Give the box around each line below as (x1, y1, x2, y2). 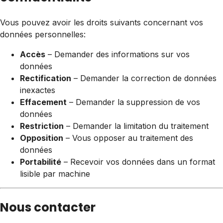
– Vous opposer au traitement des (63, 133, 193, 143)
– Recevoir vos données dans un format (61, 157, 215, 167)
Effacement (20, 97, 67, 108)
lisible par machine (20, 169, 90, 179)
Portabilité (20, 157, 61, 167)
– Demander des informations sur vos (45, 49, 190, 60)
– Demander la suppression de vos (67, 97, 200, 108)
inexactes (20, 85, 55, 96)
